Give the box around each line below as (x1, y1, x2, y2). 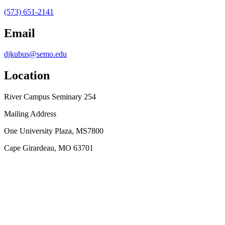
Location (4, 69, 50, 82)
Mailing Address (4, 109, 56, 119)
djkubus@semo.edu (4, 50, 67, 59)
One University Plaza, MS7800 (4, 127, 103, 136)
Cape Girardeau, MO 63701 (4, 144, 93, 153)
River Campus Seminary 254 (4, 92, 96, 101)
